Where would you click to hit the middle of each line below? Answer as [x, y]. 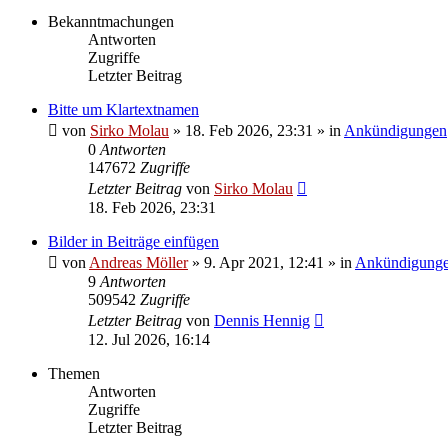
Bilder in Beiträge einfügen [133, 242]
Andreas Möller [138, 263]
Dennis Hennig [262, 321]
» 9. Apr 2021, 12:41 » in [271, 263]
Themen [74, 374]
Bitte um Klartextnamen [123, 110]
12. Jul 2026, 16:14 [149, 340]
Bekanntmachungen [111, 22]
